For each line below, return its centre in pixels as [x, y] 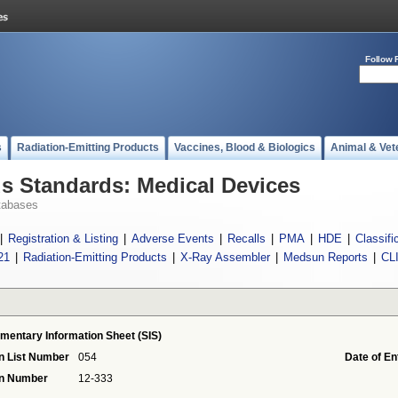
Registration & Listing [63, 239]
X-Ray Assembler [225, 257]
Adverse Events [173, 239]
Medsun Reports [325, 257]
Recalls [247, 239]
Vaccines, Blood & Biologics [245, 147]
